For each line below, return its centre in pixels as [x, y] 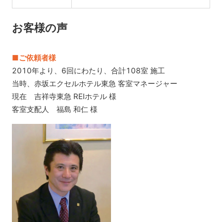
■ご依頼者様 [34, 57]
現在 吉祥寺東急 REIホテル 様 [64, 96]
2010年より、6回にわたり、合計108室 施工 [88, 70]
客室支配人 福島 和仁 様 [55, 109]
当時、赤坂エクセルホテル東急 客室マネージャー [94, 83]
